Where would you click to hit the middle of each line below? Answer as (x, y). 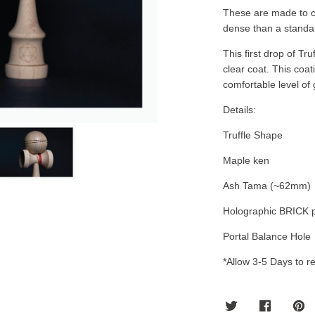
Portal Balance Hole (266, 236)
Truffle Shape (252, 135)
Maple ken (246, 160)
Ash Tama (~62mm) (266, 186)
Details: (239, 110)
